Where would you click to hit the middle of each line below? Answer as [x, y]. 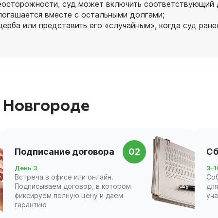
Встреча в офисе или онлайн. [64, 177]
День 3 [26, 168]
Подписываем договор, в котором [73, 186]
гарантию [30, 204]
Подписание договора [64, 152]
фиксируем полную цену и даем [69, 195]
